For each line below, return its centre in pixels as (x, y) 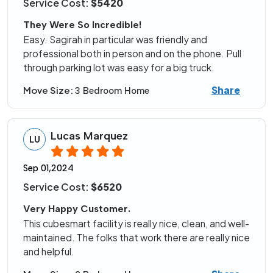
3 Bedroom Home (112, 90)
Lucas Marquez (89, 136)
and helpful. (49, 252)
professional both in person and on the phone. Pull (132, 54)
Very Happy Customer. (77, 209)
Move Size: (49, 90)
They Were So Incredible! (82, 25)
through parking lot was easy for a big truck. (119, 68)
